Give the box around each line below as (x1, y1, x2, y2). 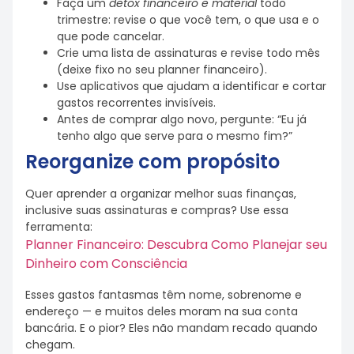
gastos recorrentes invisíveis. (57, 94, 216, 111)
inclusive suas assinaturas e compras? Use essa (25, 201, 288, 218)
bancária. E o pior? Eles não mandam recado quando (25, 320, 318, 337)
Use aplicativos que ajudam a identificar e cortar (57, 77, 326, 94)
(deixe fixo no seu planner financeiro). (57, 61, 267, 77)
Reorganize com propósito (25, 148, 280, 175)
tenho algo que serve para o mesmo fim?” (57, 127, 292, 144)
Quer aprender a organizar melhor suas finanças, (25, 185, 296, 201)
